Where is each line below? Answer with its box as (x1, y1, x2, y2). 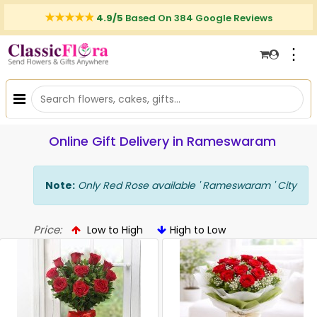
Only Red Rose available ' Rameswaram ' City (75, 178, 296, 192)
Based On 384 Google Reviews (125, 11, 272, 25)
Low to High (84, 223, 143, 237)
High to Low (170, 223, 226, 237)
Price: (33, 222, 62, 237)
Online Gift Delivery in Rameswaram (48, 132, 276, 150)
